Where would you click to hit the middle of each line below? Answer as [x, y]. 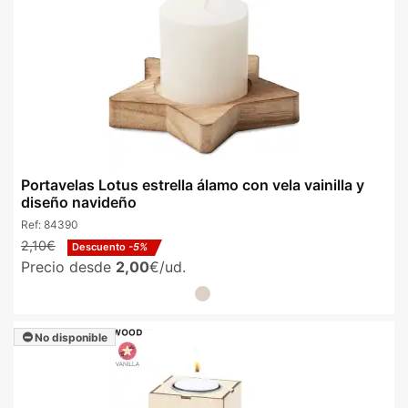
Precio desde [68, 266]
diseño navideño [79, 203]
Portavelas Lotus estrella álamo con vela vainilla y [193, 185]
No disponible [70, 337]
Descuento [100, 246]
